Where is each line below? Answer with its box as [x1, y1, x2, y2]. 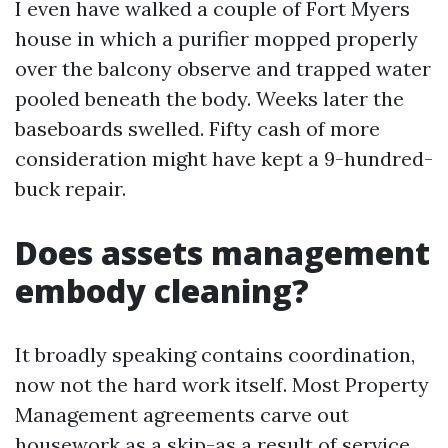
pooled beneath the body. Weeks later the [15, 86, 404, 111]
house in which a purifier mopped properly [15, 26, 418, 51]
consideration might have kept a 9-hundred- [15, 146, 433, 171]
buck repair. [15, 176, 126, 201]
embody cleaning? [15, 269, 309, 312]
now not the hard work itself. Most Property [15, 372, 429, 397]
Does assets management [15, 231, 430, 274]
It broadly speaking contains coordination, [15, 342, 415, 367]
